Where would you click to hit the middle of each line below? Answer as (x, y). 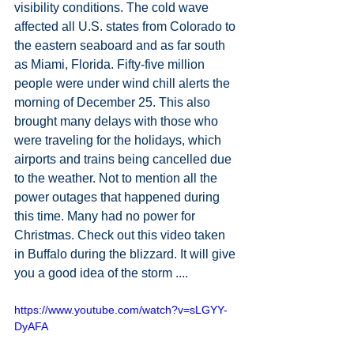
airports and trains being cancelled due (124, 160)
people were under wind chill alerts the (124, 84)
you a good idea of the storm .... (101, 273)
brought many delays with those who (118, 122)
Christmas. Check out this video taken (121, 235)
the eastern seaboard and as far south (121, 46)
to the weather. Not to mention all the (117, 179)
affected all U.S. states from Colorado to (126, 27)
